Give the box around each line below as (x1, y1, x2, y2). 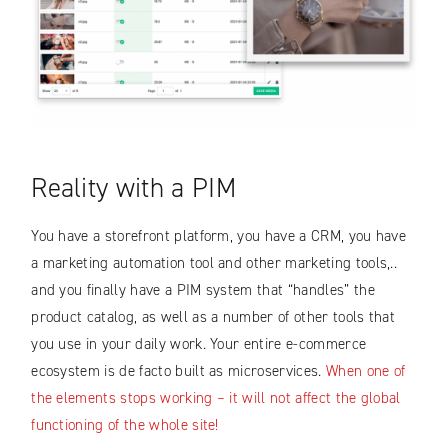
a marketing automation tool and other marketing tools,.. (31, 253, 398, 274)
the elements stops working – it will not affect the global (31, 388, 401, 409)
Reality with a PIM (31, 170, 236, 207)
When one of (325, 361, 406, 382)
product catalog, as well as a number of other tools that (31, 307, 396, 328)
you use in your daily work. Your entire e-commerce (31, 334, 367, 355)
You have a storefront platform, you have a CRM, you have (31, 226, 407, 247)
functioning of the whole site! (31, 415, 219, 436)
